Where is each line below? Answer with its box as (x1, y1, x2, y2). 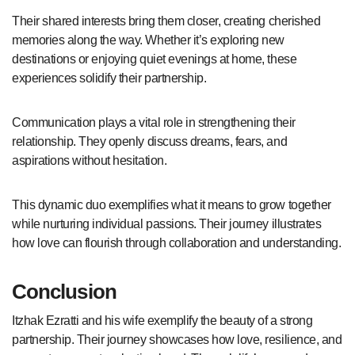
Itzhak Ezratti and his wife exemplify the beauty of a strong (12, 313, 313, 327)
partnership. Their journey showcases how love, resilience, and (12, 332, 342, 346)
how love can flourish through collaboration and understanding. (12, 236, 342, 250)
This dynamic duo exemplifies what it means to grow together (12, 198, 331, 212)
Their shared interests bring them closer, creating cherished (12, 14, 321, 29)
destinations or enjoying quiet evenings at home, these (12, 52, 297, 67)
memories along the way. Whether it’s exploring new (12, 33, 284, 48)
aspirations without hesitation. (12, 154, 167, 168)
